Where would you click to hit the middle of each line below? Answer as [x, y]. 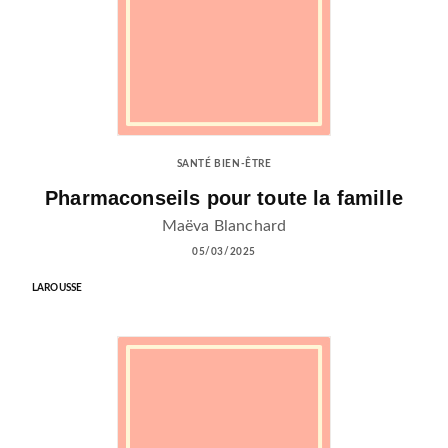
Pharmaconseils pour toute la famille [224, 197]
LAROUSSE [57, 287]
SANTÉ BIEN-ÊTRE [224, 163]
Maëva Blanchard [224, 225]
